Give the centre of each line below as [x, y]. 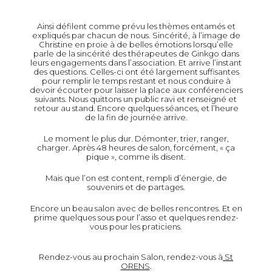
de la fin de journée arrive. [136, 117]
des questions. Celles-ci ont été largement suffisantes [136, 72]
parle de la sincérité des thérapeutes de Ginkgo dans [136, 54]
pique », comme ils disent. [136, 157]
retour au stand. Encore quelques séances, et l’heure [136, 108]
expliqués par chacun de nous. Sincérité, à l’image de [136, 36]
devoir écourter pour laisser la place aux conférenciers [136, 90]
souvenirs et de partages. [136, 187]
